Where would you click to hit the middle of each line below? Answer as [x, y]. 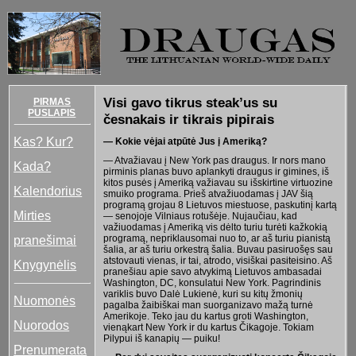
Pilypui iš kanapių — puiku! [161, 338]
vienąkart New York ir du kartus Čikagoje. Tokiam [208, 327]
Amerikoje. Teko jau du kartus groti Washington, [205, 316]
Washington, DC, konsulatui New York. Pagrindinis [212, 282]
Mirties [33, 215]
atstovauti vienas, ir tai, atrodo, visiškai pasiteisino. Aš [217, 260]
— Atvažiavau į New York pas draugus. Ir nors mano [214, 160]
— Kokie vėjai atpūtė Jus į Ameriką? [185, 141]
